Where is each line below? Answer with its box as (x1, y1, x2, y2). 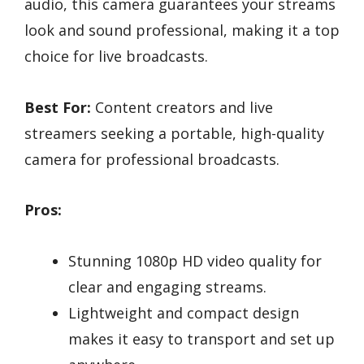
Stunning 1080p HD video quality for (68, 250, 322, 271)
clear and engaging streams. (68, 276, 266, 297)
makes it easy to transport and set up (68, 328, 335, 349)
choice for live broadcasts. (24, 45, 208, 66)
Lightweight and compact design (68, 302, 299, 323)
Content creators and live (91, 97, 273, 117)
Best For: (24, 97, 91, 117)
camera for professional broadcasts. (24, 149, 279, 169)
